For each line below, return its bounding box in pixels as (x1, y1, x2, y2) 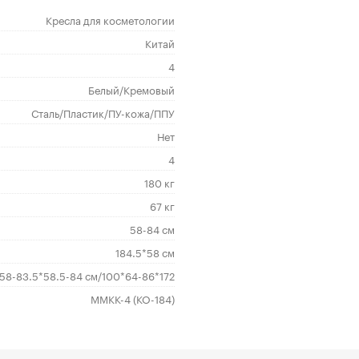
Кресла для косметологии (46, 11, 175, 27)
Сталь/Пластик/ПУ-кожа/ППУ (31, 104, 175, 120)
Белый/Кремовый (88, 81, 175, 97)
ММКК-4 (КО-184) (91, 290, 175, 306)
